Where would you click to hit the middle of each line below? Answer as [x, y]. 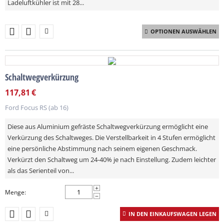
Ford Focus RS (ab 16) [37, 108]
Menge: [15, 192]
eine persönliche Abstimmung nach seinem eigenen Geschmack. [102, 149]
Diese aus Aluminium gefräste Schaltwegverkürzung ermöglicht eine [108, 127]
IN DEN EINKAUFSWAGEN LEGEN [172, 214]
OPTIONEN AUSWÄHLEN [183, 31]
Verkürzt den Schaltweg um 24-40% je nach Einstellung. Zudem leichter [112, 160]
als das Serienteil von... [41, 171]
